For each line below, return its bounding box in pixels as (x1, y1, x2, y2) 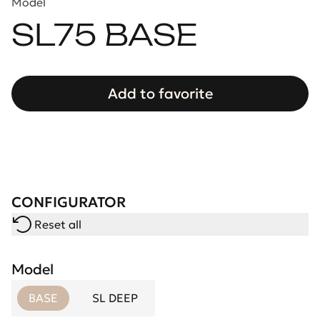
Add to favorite (107, 84, 213, 103)
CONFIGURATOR (11, 193, 126, 211)
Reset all (34, 217, 81, 231)
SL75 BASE (11, 22, 198, 51)
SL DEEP (92, 291, 138, 305)
